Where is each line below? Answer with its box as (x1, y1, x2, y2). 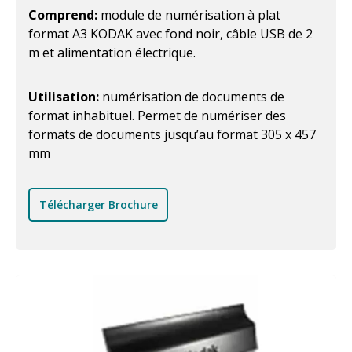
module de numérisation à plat (101, 6, 280, 24)
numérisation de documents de (102, 88, 284, 106)
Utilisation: (28, 88, 102, 106)
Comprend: (28, 6, 101, 24)
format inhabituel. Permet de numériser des (28, 107, 286, 125)
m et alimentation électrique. (28, 44, 196, 62)
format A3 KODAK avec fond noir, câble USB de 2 (28, 25, 313, 43)
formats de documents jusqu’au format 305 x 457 (28, 126, 316, 144)
